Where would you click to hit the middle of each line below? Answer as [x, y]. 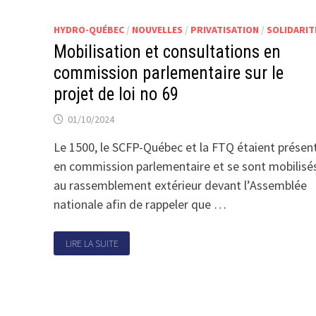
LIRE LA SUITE [92, 243]
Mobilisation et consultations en [167, 52]
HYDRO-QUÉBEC [89, 30]
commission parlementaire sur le [168, 73]
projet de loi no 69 [116, 94]
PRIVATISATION [224, 30]
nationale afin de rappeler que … [140, 204]
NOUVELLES [157, 30]
